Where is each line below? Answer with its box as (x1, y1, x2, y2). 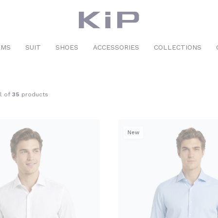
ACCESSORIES (93, 43, 139, 51)
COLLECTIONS (154, 43, 201, 51)
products (19, 91, 48, 98)
